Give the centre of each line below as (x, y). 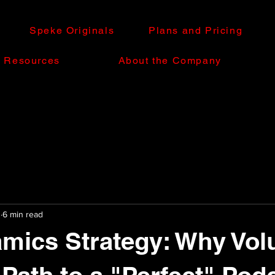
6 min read (23, 214)
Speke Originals (72, 30)
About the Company (170, 60)
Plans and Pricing (196, 30)
